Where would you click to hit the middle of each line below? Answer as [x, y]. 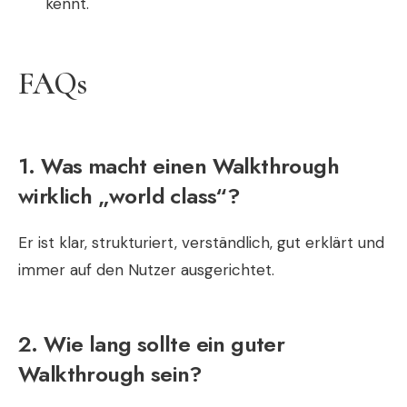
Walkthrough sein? [110, 373]
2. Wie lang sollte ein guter [152, 343]
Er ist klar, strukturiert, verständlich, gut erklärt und [201, 242]
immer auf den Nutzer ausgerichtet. [146, 269]
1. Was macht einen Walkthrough [179, 165]
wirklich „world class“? [129, 195]
